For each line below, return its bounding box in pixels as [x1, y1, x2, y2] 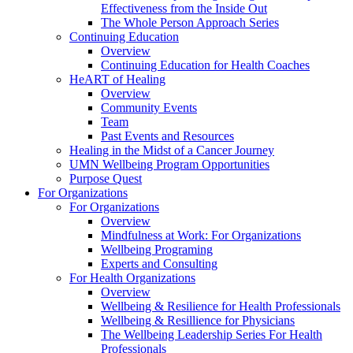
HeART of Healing [69, 72, 165, 86]
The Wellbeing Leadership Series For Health [101, 327, 322, 341]
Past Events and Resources [101, 128, 234, 143]
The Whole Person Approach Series [101, 15, 279, 29]
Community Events [101, 100, 197, 114]
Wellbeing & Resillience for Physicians [101, 313, 295, 327]
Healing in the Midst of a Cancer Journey [69, 143, 274, 157]
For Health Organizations [69, 270, 195, 284]
